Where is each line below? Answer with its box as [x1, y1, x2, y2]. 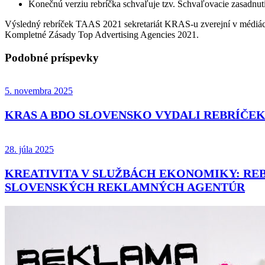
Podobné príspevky [5, 51, 99, 64]
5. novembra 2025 [5, 86, 73, 96]
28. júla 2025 [5, 144, 54, 155]
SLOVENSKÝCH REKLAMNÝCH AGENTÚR [5, 180, 245, 194]
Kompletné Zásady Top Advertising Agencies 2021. [5, 29, 199, 40]
